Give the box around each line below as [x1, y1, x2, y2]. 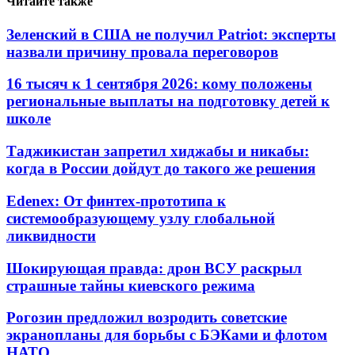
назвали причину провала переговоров [6, 43, 278, 60]
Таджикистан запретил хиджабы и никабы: [6, 143, 309, 160]
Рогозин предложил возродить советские [6, 309, 287, 326]
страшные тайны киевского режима [6, 277, 255, 294]
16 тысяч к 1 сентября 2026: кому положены [6, 75, 312, 93]
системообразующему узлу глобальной [6, 209, 275, 227]
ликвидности [6, 227, 96, 244]
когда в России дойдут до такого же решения [6, 160, 315, 177]
